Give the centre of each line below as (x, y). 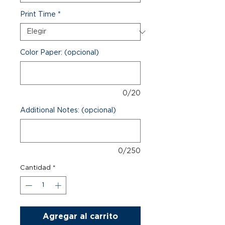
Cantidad (35, 168)
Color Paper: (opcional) (60, 53)
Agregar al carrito (80, 216)
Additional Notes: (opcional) (68, 110)
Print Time (38, 15)
